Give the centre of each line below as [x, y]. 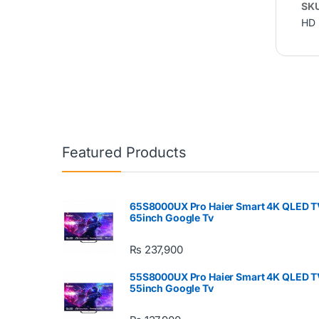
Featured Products [124, 153]
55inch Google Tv [172, 288]
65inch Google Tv [172, 218]
